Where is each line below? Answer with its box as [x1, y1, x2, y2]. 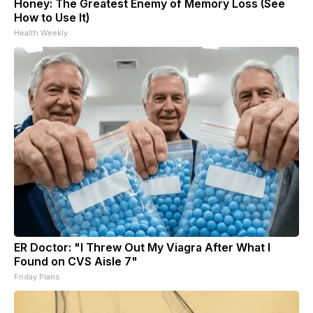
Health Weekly [14, 27, 68, 38]
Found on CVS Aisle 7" [14, 254, 138, 268]
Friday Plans [14, 271, 60, 282]
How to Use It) [14, 10, 89, 24]
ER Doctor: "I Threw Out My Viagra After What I [14, 240, 270, 254]
